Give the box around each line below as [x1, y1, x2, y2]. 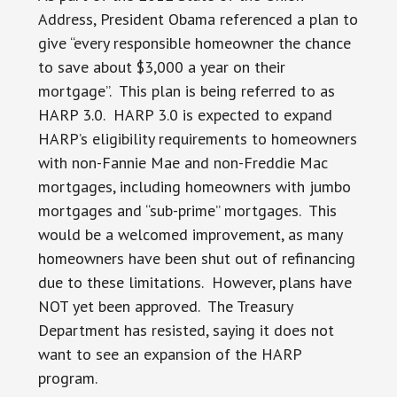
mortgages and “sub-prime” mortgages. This [37, 200, 337, 221]
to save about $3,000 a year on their [37, 57, 285, 77]
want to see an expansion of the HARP [37, 344, 301, 364]
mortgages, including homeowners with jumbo [37, 176, 351, 197]
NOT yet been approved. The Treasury [37, 296, 292, 316]
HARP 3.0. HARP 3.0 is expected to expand [37, 105, 332, 125]
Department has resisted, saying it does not [37, 320, 334, 340]
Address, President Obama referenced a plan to [37, 9, 358, 29]
